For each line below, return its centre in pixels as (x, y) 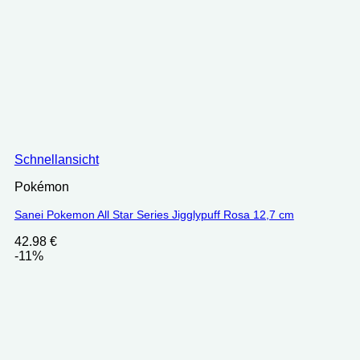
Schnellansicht (56, 159)
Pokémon (41, 186)
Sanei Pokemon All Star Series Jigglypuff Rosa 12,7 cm (154, 214)
